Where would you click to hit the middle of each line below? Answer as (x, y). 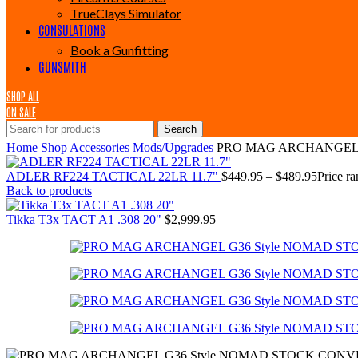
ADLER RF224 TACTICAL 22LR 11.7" (114, 176)
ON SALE (21, 112)
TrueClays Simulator (126, 13)
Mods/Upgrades (175, 147)
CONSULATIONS (72, 30)
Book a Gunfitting (119, 50)
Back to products (49, 191)
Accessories (101, 147)
